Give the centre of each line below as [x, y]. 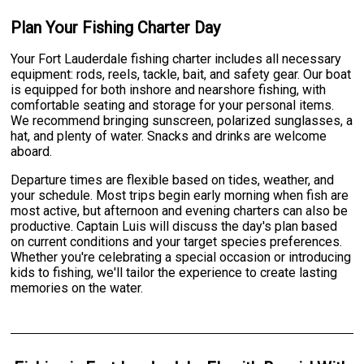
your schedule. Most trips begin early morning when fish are [180, 195]
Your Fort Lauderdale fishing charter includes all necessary [176, 58]
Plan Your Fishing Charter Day [116, 28]
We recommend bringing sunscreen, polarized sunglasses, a [182, 120]
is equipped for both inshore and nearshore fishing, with [169, 89]
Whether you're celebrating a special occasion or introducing [181, 257]
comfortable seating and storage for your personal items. [173, 105]
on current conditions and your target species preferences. [177, 241]
